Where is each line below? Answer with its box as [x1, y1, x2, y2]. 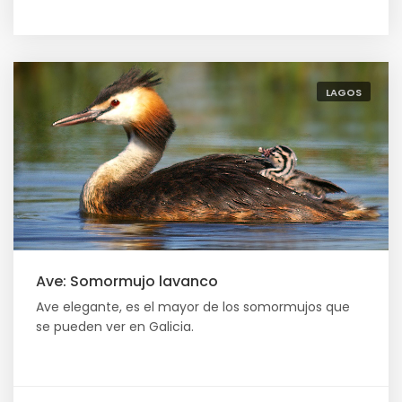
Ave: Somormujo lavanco [36, 271, 218, 292]
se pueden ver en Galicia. [36, 318, 194, 336]
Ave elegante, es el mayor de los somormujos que [36, 298, 350, 316]
